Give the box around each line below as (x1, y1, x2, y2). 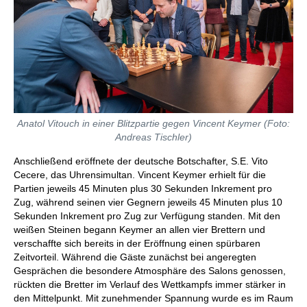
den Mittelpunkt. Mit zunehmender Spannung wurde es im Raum (14, 292, 293, 304)
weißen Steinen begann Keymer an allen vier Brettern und (14, 223, 265, 235)
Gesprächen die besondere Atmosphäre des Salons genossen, (14, 265, 286, 276)
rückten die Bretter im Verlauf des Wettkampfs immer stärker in (14, 278, 286, 290)
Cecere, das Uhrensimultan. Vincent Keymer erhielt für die (14, 169, 266, 180)
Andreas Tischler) (115, 131, 192, 143)
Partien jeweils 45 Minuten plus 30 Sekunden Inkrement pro (14, 182, 272, 194)
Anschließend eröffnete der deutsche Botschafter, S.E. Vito (14, 155, 268, 167)
